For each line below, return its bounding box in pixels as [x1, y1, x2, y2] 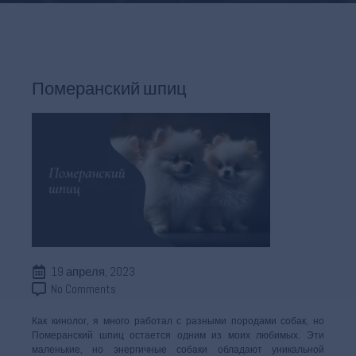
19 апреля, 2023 [51, 264, 135, 279]
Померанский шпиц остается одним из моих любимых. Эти [32, 329, 324, 341]
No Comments [51, 281, 116, 296]
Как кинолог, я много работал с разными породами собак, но [32, 315, 324, 327]
